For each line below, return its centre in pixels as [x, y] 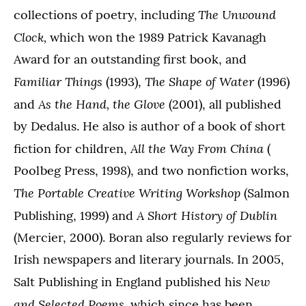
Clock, [32, 37]
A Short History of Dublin [207, 215]
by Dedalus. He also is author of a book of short [150, 126]
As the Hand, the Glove [102, 104]
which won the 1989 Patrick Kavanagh [158, 37]
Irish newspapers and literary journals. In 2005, [149, 259]
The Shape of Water [201, 81]
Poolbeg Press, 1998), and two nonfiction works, [151, 170]
